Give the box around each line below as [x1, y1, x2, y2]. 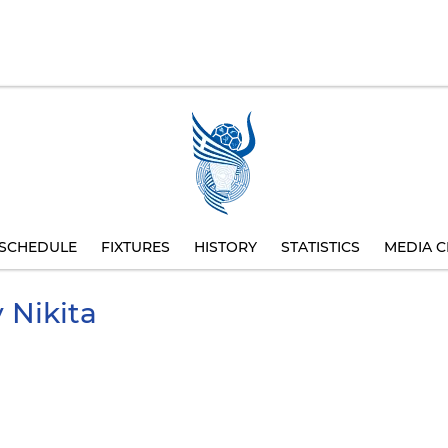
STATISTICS [281, 238, 360, 256]
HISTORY [194, 238, 257, 256]
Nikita [4, 296, 97, 330]
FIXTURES [101, 238, 170, 256]
